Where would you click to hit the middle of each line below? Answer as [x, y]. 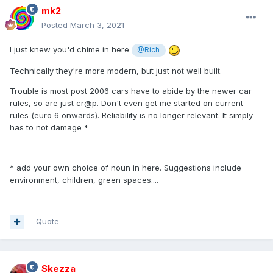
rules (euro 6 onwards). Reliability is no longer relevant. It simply [131, 115]
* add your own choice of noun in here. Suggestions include [126, 167]
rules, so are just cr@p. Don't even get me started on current [126, 103]
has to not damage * [49, 127]
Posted [56, 25]
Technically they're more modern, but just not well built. [116, 70]
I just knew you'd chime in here [71, 50]
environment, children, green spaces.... [84, 179]
